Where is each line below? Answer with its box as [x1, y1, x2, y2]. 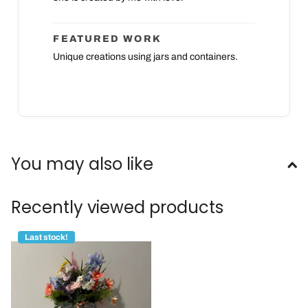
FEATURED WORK [53, 34, 162, 45]
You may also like [11, 153, 153, 176]
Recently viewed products [11, 196, 223, 219]
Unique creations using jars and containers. [53, 52, 239, 63]
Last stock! [25, 232, 68, 242]
